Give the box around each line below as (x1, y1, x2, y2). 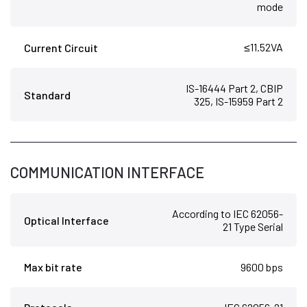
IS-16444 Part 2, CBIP (186, 82, 283, 95)
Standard (24, 88, 71, 101)
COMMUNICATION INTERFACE (10, 163, 204, 182)
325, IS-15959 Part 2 (194, 95, 283, 108)
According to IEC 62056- (172, 207, 283, 221)
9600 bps (241, 260, 283, 274)
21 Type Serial (223, 220, 283, 234)
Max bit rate (24, 260, 82, 274)
